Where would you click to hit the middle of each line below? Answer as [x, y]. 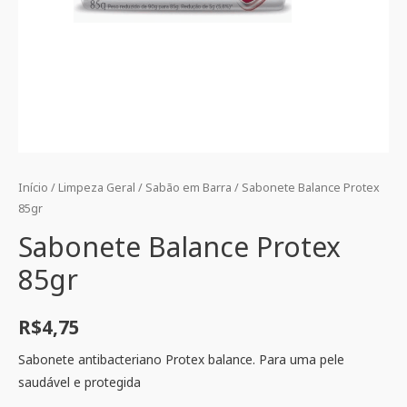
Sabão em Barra [189, 188]
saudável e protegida [79, 382]
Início [33, 188]
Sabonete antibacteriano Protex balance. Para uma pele [181, 360]
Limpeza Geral [97, 188]
